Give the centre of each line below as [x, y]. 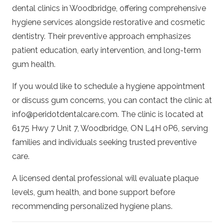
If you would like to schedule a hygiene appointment [108, 86]
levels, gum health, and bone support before [93, 192]
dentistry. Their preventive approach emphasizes [101, 36]
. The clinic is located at [160, 114]
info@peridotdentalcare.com [65, 114]
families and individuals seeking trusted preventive [104, 142]
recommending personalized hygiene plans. [92, 206]
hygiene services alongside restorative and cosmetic [108, 22]
